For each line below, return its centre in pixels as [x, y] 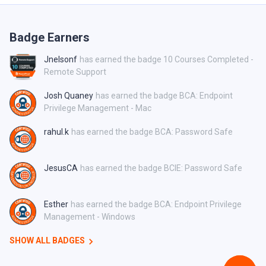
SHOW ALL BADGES [47, 241]
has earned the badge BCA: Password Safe [152, 132]
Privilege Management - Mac [98, 108]
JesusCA [61, 168]
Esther [56, 205]
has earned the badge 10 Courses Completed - [167, 60]
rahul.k [56, 132]
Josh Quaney [69, 96]
